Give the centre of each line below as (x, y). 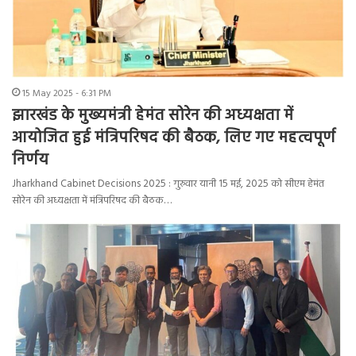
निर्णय (30, 161)
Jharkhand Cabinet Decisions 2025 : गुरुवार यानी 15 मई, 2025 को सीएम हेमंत (168, 184)
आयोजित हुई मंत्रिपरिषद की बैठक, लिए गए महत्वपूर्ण (174, 139)
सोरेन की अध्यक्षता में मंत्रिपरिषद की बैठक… (92, 201)
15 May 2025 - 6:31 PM (67, 94)
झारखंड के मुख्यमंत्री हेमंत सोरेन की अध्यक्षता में (153, 116)
